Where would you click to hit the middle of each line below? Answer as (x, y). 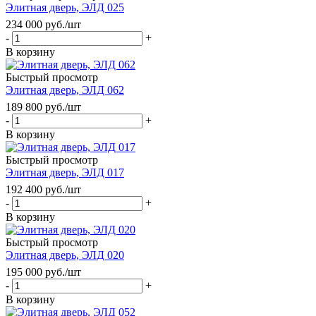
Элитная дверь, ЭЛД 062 (65, 90)
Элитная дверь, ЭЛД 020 (65, 255)
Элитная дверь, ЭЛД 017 (65, 172)
